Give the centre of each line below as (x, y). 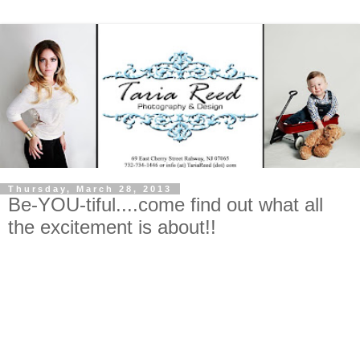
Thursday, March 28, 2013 (90, 189)
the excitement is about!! (112, 227)
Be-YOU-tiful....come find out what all (166, 205)
